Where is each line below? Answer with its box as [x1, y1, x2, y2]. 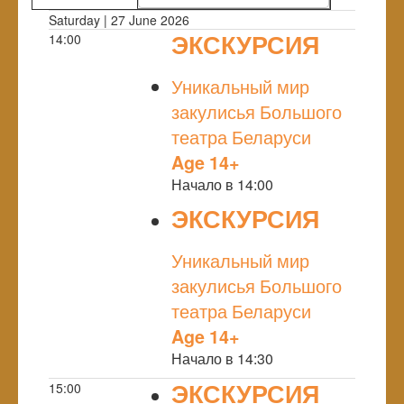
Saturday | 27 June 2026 [49, 10, 189, 29]
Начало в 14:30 [171, 347, 273, 369]
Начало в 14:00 [171, 173, 273, 195]
